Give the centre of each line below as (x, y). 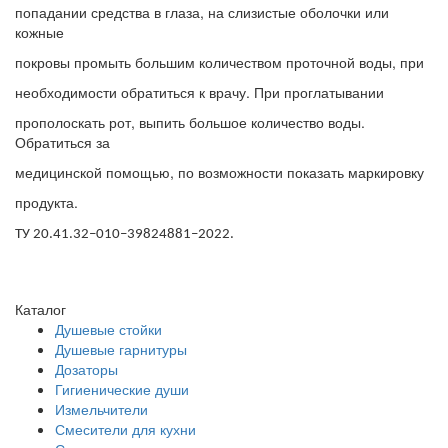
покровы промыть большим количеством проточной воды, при (219, 62)
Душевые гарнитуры (121, 349)
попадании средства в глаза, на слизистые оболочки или (202, 12)
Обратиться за (62, 142)
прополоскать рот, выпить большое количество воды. (190, 122)
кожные (39, 32)
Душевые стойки (108, 329)
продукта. (46, 202)
